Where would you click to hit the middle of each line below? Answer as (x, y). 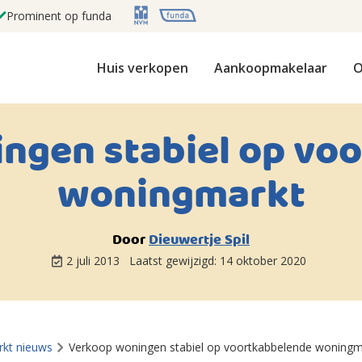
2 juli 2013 (94, 261)
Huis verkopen (143, 68)
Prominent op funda (59, 16)
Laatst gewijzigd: (174, 261)
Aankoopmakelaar (271, 68)
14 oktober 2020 (263, 261)
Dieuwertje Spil (199, 240)
